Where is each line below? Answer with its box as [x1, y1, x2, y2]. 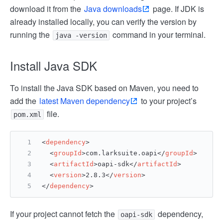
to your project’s [139, 95, 197, 107]
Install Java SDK [10, 57, 97, 74]
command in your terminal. [111, 29, 206, 40]
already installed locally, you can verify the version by [10, 16, 197, 27]
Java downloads [84, 3, 142, 14]
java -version [55, 31, 107, 39]
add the [10, 95, 38, 107]
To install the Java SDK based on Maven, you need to [10, 82, 199, 94]
